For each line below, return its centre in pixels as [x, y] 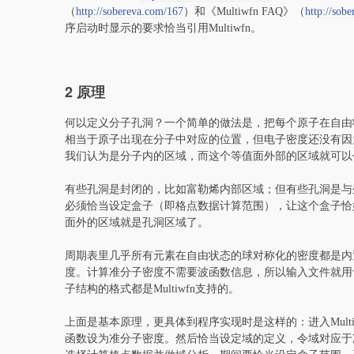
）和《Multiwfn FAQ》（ [244, 12]
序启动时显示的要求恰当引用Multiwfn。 [163, 28]
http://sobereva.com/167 [130, 12]
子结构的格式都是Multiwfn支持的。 [152, 289]
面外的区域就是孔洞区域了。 [137, 223]
